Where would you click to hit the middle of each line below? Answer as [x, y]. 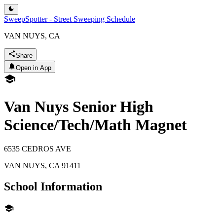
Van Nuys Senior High [79, 106]
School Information [53, 187]
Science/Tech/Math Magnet [95, 125]
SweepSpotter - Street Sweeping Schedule [70, 19]
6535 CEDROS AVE [37, 149]
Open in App [34, 68]
